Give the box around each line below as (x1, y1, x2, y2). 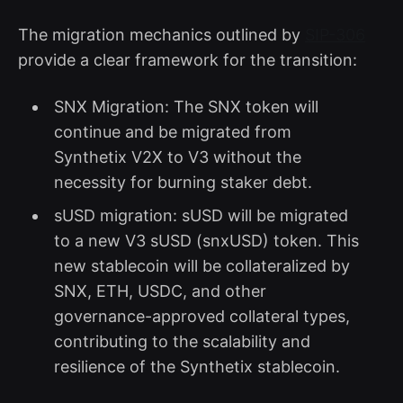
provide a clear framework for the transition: (18, 49, 357, 69)
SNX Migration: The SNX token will (53, 96, 318, 116)
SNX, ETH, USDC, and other (53, 281, 266, 300)
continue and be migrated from (53, 121, 291, 141)
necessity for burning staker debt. (53, 172, 317, 192)
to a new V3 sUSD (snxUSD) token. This (53, 230, 359, 250)
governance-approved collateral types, (53, 306, 350, 326)
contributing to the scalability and (53, 331, 310, 351)
